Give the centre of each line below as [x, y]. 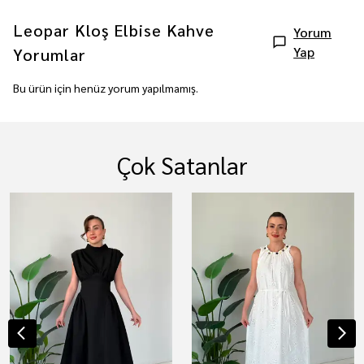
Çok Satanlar [182, 165]
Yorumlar [50, 54]
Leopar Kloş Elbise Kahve [114, 30]
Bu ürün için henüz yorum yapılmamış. [106, 88]
